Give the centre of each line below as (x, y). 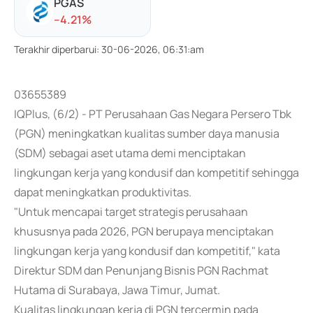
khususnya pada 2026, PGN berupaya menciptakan (144, 231)
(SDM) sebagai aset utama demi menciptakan (130, 153)
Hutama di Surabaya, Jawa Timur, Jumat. (117, 290)
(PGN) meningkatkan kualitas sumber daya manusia (147, 133)
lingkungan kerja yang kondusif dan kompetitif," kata (147, 251)
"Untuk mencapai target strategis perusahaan (131, 212)
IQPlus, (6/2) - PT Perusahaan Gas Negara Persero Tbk (153, 114)
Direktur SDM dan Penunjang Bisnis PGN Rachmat (141, 270)
